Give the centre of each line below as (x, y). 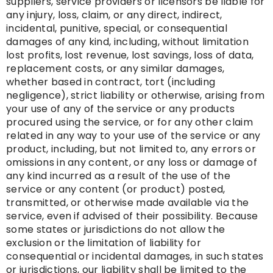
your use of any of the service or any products (121, 109)
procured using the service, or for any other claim (130, 122)
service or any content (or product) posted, (116, 190)
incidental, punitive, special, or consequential (117, 29)
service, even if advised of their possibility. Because (132, 216)
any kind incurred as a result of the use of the (119, 176)
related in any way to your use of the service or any (133, 136)
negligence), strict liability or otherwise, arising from (135, 96)
